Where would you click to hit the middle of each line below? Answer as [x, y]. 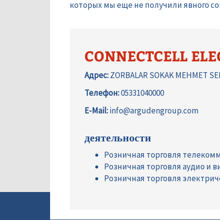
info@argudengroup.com [153, 111]
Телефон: [102, 93]
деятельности [118, 137]
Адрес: [96, 75]
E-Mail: [96, 111]
